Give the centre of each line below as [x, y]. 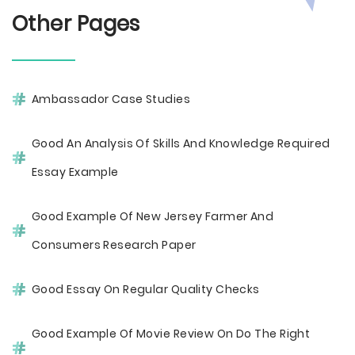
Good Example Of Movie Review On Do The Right [171, 334]
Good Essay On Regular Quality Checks [146, 289]
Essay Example [75, 172]
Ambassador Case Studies [111, 99]
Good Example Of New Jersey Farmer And [153, 216]
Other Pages [76, 24]
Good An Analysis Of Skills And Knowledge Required [181, 143]
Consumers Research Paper [114, 245]
